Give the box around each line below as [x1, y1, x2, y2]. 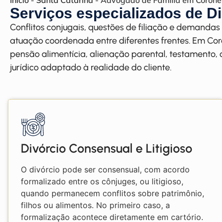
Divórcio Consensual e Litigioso [21, 141, 192, 156]
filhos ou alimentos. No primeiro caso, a [21, 200, 170, 211]
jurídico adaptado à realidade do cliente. [10, 62, 171, 73]
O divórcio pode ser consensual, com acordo [21, 165, 190, 175]
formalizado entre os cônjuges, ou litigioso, [21, 176, 183, 187]
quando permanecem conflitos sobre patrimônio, [21, 188, 204, 199]
